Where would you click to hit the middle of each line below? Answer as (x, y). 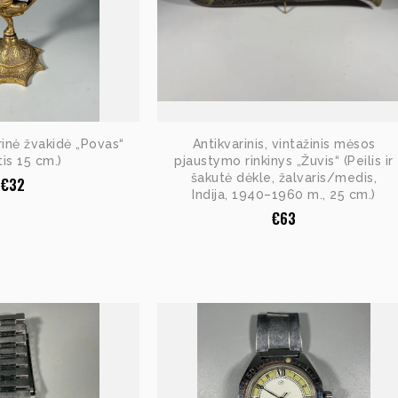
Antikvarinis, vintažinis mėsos (284, 143)
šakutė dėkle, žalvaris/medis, (284, 177)
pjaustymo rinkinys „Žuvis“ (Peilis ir (284, 160)
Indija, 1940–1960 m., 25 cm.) (284, 194)
